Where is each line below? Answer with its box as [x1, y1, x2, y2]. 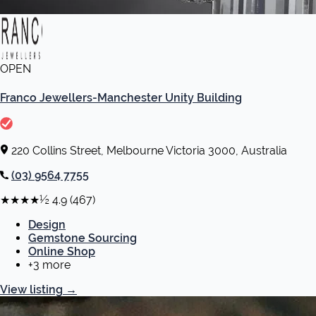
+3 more [28, 258, 71, 272]
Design [28, 218, 66, 232]
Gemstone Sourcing [28, 231, 137, 245]
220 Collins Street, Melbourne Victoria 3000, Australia [11, 144, 287, 158]
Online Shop [28, 245, 95, 259]
